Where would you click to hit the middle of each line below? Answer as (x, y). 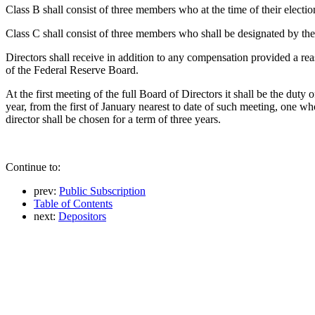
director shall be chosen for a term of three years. (113, 119)
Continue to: (33, 167)
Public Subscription (102, 191)
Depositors (82, 216)
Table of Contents (73, 203)
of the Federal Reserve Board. (72, 70)
